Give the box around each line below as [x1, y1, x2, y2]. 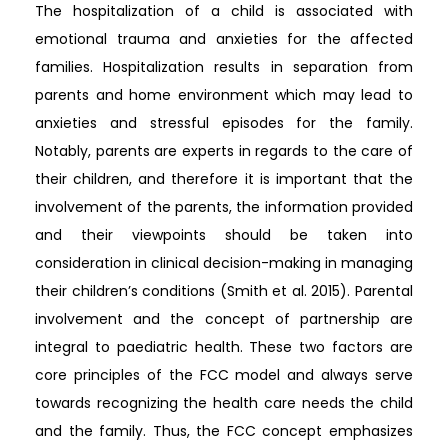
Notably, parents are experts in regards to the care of [35, 141, 413, 161]
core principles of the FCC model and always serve [35, 365, 413, 385]
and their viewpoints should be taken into [35, 225, 413, 245]
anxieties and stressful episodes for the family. [35, 113, 413, 133]
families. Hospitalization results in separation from [35, 57, 413, 77]
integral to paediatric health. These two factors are [35, 337, 413, 357]
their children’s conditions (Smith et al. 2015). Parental [35, 281, 413, 301]
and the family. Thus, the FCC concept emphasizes [35, 421, 413, 441]
